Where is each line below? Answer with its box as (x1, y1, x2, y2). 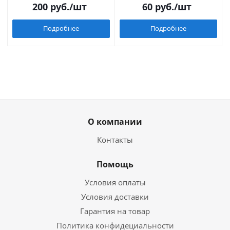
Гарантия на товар (80, 205, 150, 216)
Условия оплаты (84, 177, 146, 187)
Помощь (97, 158, 133, 170)
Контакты (97, 134, 133, 145)
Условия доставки (81, 191, 149, 202)
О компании (88, 116, 142, 127)
